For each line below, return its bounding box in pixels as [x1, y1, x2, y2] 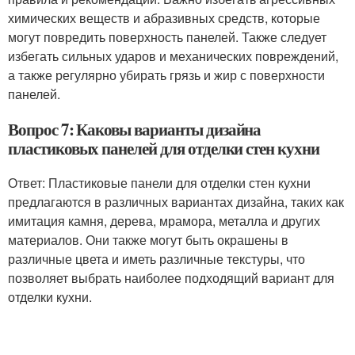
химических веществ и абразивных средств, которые [8, 9, 320, 27]
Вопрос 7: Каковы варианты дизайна [8, 117, 261, 141]
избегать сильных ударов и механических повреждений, [8, 47, 338, 65]
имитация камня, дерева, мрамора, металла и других [8, 212, 320, 230]
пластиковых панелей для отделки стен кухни [8, 136, 319, 160]
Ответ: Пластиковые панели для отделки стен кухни [8, 174, 311, 192]
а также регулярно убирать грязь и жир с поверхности [8, 66, 325, 84]
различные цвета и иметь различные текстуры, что [8, 250, 305, 268]
